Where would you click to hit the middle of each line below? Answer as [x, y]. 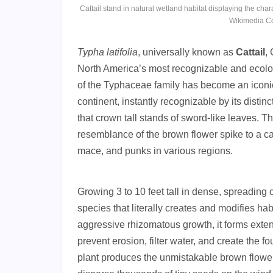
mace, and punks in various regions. [155, 151]
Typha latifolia [108, 52]
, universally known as [187, 52]
